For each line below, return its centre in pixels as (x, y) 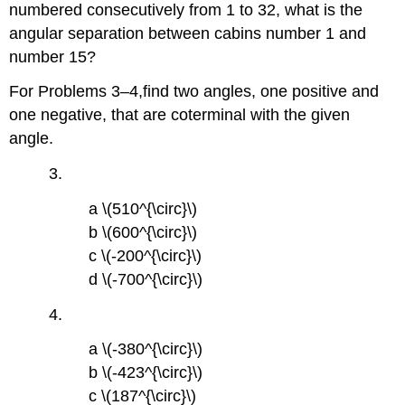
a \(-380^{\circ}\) (146, 349)
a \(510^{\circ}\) (143, 208)
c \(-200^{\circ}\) (146, 255)
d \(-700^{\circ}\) (146, 279)
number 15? (53, 57)
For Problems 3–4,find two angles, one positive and (194, 92)
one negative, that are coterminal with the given (180, 115)
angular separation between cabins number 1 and (188, 33)
